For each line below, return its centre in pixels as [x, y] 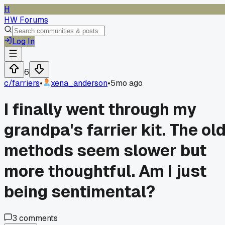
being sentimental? [80, 192]
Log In [23, 41]
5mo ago [127, 83]
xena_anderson [79, 83]
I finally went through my [100, 109]
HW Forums [26, 20]
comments [37, 218]
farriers [26, 83]
